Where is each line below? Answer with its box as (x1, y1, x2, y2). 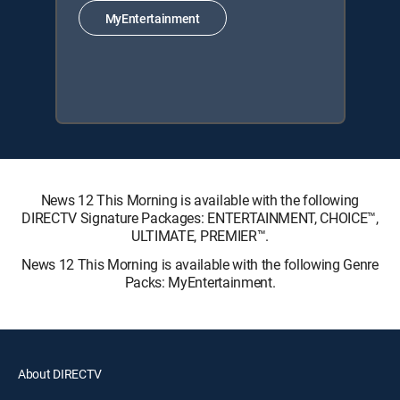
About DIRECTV (18, 365, 102, 383)
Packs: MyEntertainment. (124, 272, 276, 293)
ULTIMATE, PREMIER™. (131, 226, 269, 246)
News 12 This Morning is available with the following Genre (21, 254, 379, 275)
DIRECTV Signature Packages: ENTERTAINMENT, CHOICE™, (21, 208, 379, 229)
